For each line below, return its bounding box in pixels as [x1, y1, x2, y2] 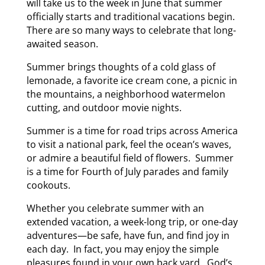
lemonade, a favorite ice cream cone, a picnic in [26, 73, 237, 87]
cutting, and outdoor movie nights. [26, 101, 182, 114]
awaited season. [26, 37, 98, 50]
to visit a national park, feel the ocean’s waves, [26, 137, 231, 151]
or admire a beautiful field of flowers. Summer [26, 151, 234, 164]
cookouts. [26, 178, 70, 192]
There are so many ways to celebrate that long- [26, 23, 236, 37]
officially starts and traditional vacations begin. [26, 9, 237, 23]
